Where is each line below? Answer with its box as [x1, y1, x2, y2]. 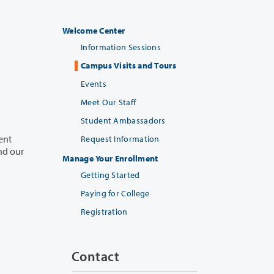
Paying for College [81, 187, 150, 199]
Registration [81, 206, 128, 217]
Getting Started [81, 169, 140, 180]
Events [81, 78, 106, 89]
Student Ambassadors [81, 114, 166, 126]
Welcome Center [62, 24, 125, 36]
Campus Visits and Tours [81, 59, 176, 71]
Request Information [81, 133, 160, 144]
